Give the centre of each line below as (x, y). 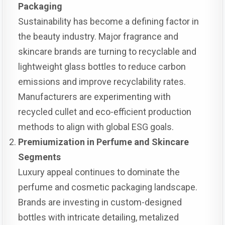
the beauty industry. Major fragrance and (98, 36)
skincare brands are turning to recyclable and (107, 51)
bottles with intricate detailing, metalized (99, 217)
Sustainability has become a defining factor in (109, 21)
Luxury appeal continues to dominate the (99, 172)
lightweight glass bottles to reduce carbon (102, 67)
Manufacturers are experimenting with (95, 97)
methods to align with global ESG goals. (96, 127)
